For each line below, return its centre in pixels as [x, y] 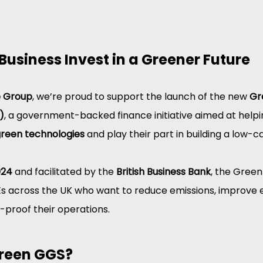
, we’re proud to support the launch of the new [141, 97]
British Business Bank [163, 172]
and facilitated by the [64, 172]
